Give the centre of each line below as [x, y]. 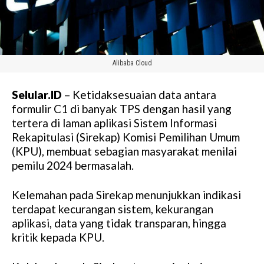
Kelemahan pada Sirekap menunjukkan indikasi [126, 194]
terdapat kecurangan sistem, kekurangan [113, 209]
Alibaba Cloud [132, 63]
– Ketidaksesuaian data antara [139, 94]
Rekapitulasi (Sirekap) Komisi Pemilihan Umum [126, 137]
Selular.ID [37, 94]
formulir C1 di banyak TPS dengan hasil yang [122, 108]
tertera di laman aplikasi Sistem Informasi [114, 123]
